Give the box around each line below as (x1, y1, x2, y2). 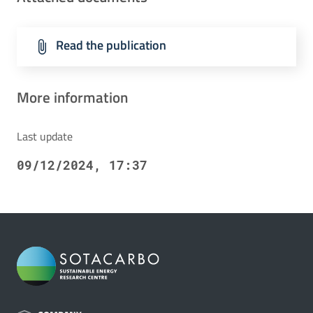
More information (17, 86, 128, 109)
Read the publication (56, 36, 166, 55)
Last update (17, 128, 73, 145)
